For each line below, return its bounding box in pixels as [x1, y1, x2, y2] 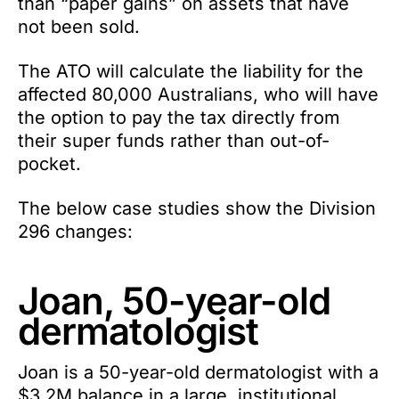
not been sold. [18, 15, 140, 37]
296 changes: [18, 220, 133, 242]
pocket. [18, 152, 81, 175]
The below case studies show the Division [18, 197, 376, 219]
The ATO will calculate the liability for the [18, 60, 363, 82]
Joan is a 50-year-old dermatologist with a [18, 361, 379, 383]
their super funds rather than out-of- [18, 129, 330, 151]
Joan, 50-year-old [18, 277, 330, 323]
